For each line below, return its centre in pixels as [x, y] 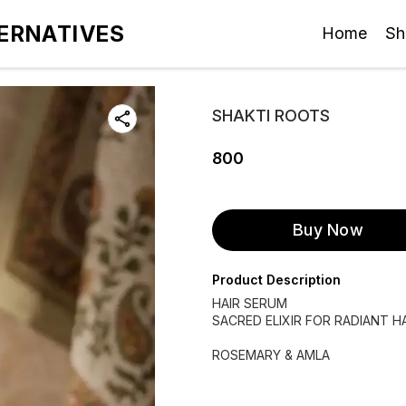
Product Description [276, 280]
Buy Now [328, 230]
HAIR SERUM [250, 303]
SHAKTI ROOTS [271, 116]
